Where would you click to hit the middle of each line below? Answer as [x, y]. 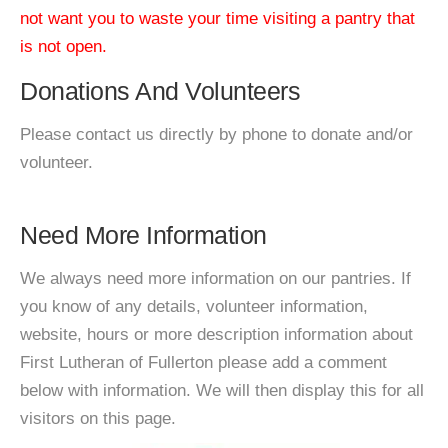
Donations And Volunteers [160, 91]
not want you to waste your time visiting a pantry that [217, 18]
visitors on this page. [98, 418]
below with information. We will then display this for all [222, 390]
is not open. [63, 46]
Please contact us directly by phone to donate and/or [216, 134]
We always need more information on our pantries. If [215, 278]
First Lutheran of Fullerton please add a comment [203, 362]
